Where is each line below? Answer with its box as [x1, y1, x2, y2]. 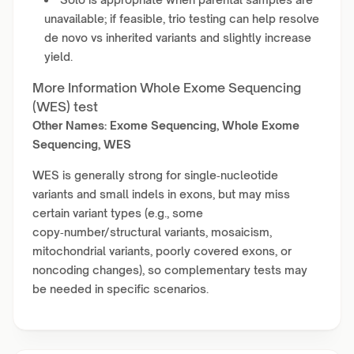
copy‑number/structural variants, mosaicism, [32, 225, 272, 239]
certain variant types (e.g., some [32, 206, 203, 220]
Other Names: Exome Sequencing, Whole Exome [32, 119, 299, 132]
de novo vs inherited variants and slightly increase [44, 31, 311, 44]
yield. [44, 50, 73, 63]
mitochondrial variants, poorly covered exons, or [32, 244, 292, 258]
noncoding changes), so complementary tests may [32, 263, 307, 277]
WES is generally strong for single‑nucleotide [32, 168, 278, 182]
